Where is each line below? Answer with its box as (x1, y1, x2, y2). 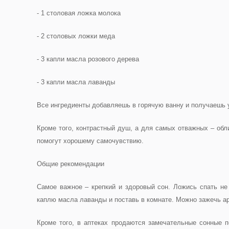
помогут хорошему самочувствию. (37, 137, 144, 145)
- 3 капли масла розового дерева (37, 55, 139, 63)
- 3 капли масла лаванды (37, 78, 115, 86)
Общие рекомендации (37, 160, 104, 168)
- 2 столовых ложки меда (37, 32, 115, 40)
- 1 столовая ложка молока (37, 9, 121, 17)
